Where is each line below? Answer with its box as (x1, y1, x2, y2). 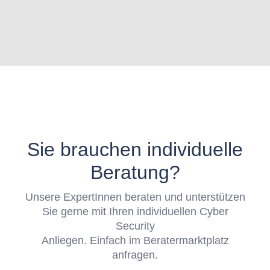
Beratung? (90, 162, 180, 183)
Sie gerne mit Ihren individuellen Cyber (42, 206, 228, 218)
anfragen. (112, 249, 158, 261)
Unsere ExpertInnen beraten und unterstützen (25, 191, 245, 203)
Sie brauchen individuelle (27, 139, 243, 160)
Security (115, 220, 155, 232)
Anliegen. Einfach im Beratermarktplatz (41, 234, 229, 246)
